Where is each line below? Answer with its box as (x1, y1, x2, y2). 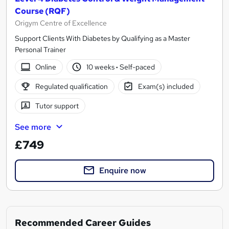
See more (15, 121, 51, 132)
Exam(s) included (138, 81, 194, 91)
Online (35, 62, 56, 72)
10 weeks (86, 62, 117, 72)
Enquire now (99, 165, 146, 176)
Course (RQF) (15, 5, 70, 16)
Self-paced (118, 62, 155, 72)
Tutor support (35, 101, 79, 110)
